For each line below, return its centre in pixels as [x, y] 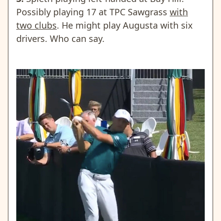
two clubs [37, 25]
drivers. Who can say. [60, 38]
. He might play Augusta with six [125, 25]
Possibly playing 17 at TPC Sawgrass [93, 12]
